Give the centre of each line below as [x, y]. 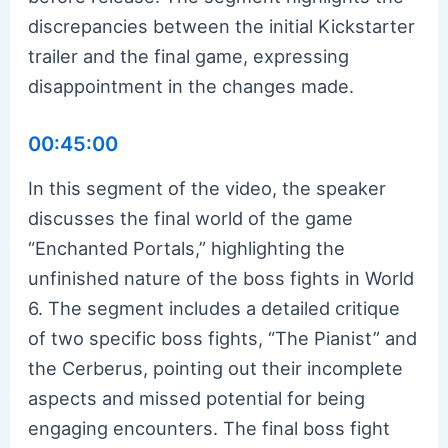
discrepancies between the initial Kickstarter [222, 25]
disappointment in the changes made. [191, 85]
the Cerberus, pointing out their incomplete [216, 367]
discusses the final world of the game [191, 217]
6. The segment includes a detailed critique [214, 307]
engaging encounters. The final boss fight [209, 427]
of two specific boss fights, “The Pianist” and [223, 337]
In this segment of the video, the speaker [207, 187]
